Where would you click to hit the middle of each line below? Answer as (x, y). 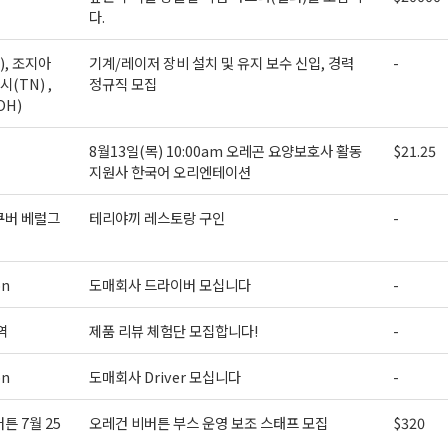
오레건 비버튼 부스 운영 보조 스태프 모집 (208, 422)
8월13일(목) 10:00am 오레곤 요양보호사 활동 (225, 150)
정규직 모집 (122, 83)
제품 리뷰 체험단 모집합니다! (173, 330)
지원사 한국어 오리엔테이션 (169, 171)
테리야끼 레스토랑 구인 (156, 217)
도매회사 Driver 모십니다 (164, 376)
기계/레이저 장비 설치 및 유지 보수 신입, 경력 (221, 62)
